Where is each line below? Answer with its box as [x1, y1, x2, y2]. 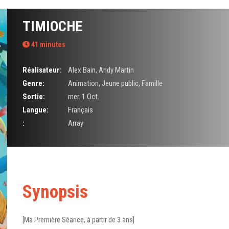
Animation [67, 79, 99, 88]
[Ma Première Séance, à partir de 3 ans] [22, 216, 134, 224]
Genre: [22, 79, 44, 88]
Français [67, 105, 93, 114]
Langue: [22, 105, 49, 114]
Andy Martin [98, 65, 134, 75]
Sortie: [22, 92, 45, 101]
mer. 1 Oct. [67, 92, 99, 101]
